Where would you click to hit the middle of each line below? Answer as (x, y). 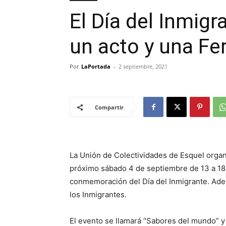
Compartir (109, 107)
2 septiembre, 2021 (143, 66)
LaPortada (96, 66)
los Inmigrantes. (98, 194)
